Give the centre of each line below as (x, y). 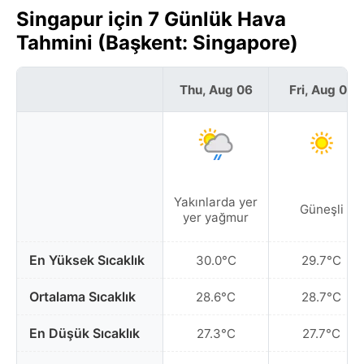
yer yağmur (216, 217)
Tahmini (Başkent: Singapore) (157, 43)
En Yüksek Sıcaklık (87, 260)
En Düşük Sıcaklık (84, 333)
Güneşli (321, 209)
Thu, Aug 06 (216, 89)
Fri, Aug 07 (321, 89)
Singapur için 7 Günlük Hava (151, 19)
